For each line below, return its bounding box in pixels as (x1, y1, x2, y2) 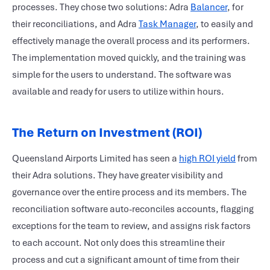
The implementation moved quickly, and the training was (12, 52, 246, 64)
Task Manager (139, 18, 196, 30)
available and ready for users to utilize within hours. (12, 86, 224, 98)
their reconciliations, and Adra (12, 18, 139, 30)
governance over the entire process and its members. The (12, 186, 246, 198)
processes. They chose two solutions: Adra (12, 1, 190, 13)
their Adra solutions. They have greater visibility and (12, 169, 223, 181)
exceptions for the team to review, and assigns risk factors (12, 220, 251, 232)
